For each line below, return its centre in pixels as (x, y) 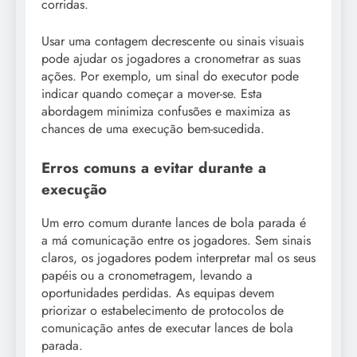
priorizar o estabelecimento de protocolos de (163, 311)
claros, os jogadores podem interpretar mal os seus (178, 258)
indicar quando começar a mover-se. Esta (152, 93)
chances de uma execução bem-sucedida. (153, 128)
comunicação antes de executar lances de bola (167, 328)
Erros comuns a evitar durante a (154, 167)
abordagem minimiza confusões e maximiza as (166, 111)
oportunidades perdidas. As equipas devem (158, 293)
